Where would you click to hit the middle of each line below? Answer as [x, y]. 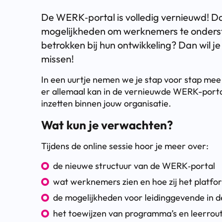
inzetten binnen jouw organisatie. [106, 103]
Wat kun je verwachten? [107, 125]
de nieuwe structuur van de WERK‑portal [134, 166]
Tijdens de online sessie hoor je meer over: [125, 146]
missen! [57, 58]
